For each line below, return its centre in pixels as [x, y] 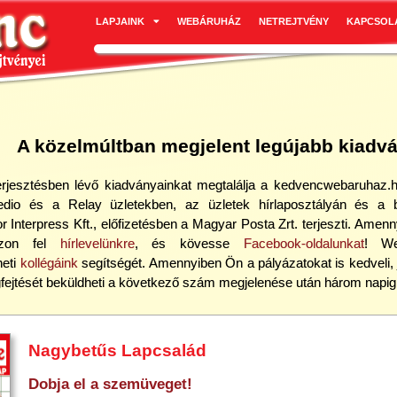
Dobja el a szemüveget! [110, 384]
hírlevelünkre [97, 243]
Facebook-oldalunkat [304, 243]
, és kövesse [189, 243]
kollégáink [49, 263]
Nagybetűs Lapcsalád [117, 350]
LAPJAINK [120, 21]
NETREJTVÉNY [293, 21]
